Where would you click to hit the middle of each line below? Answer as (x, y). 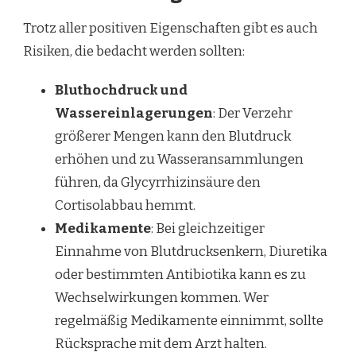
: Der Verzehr (253, 113)
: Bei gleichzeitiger (208, 228)
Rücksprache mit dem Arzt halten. (161, 343)
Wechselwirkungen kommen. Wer (162, 297)
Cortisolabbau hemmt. (125, 205)
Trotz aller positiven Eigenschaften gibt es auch (170, 28)
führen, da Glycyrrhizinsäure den (158, 182)
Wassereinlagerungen (134, 113)
